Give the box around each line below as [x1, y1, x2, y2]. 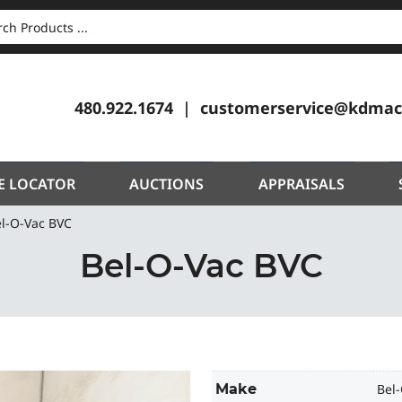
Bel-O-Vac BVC [79, 246, 323, 285]
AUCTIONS [129, 174, 205, 194]
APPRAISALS [258, 174, 345, 194]
